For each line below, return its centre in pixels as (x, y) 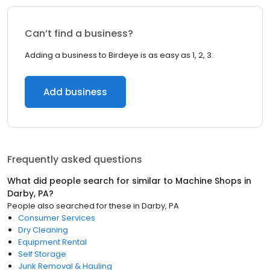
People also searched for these (69, 206)
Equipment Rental (52, 242)
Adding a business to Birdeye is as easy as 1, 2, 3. (119, 55)
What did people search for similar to (91, 181)
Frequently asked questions (75, 159)
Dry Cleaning (43, 230)
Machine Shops (209, 181)
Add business (75, 92)
